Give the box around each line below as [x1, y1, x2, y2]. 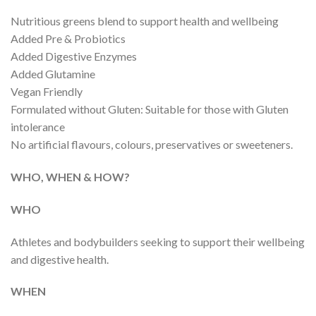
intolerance [11, 120, 65, 134]
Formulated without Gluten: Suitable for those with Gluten [11, 102, 288, 116]
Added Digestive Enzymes [11, 49, 137, 63]
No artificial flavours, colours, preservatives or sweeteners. [11, 138, 293, 152]
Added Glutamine [11, 67, 95, 81]
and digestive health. [11, 252, 109, 266]
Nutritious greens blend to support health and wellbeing [11, 14, 279, 28]
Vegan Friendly [11, 85, 83, 99]
